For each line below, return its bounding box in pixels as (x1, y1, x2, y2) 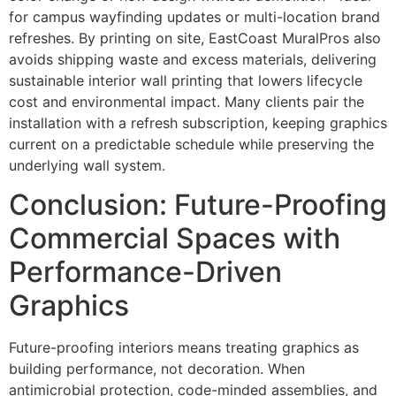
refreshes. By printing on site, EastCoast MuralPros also (9, 28, 381, 47)
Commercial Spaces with (9, 221, 340, 256)
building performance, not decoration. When (9, 360, 305, 378)
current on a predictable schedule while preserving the (9, 134, 374, 153)
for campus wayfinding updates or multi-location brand (9, 7, 380, 26)
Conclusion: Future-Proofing (9, 187, 387, 223)
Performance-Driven (9, 255, 282, 290)
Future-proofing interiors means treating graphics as (9, 339, 359, 357)
